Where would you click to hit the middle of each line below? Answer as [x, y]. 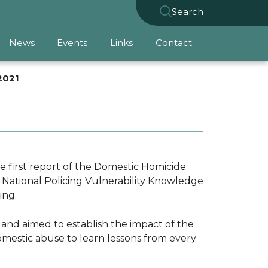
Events [72, 43]
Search [188, 11]
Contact [174, 43]
